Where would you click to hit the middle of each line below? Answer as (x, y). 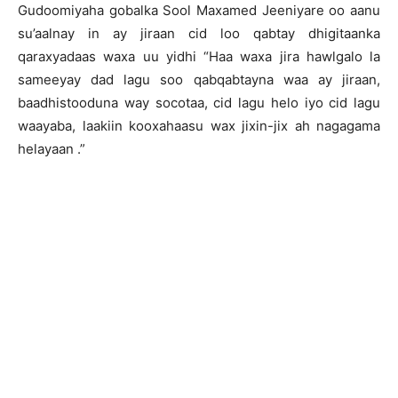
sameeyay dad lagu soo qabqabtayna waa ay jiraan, (199, 80)
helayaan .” (52, 149)
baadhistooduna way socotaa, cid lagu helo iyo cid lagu (199, 103)
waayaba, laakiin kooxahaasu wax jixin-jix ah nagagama (199, 126)
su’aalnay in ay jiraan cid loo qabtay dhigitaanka (199, 33)
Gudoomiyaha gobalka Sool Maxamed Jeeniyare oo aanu (199, 10)
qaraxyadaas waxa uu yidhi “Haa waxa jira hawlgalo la (199, 56)
